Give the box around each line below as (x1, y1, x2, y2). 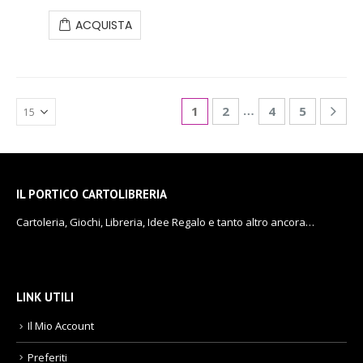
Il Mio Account (28, 318, 94, 334)
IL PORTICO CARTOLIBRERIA (16, 186, 167, 203)
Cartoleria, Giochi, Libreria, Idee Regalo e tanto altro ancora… (16, 215, 314, 230)
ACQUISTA (75, 16, 132, 33)
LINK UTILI (16, 289, 74, 305)
